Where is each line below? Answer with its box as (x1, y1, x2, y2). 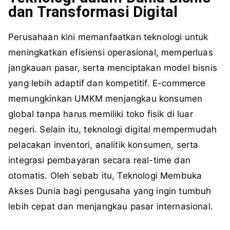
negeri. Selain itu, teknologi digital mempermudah (8, 124, 217, 135)
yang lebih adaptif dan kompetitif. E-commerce (8, 78, 206, 89)
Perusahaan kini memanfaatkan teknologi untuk (8, 32, 208, 43)
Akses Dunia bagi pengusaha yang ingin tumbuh (8, 186, 212, 197)
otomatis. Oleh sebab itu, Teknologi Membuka (8, 170, 202, 181)
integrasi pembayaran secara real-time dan (8, 155, 190, 166)
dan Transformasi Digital (8, 3, 178, 21)
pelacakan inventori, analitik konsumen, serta (8, 140, 199, 150)
